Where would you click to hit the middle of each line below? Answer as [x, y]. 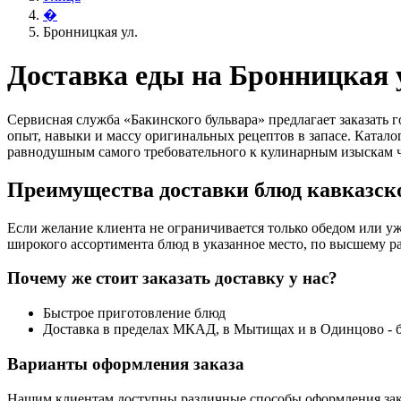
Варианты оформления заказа [126, 363]
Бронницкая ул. [90, 32]
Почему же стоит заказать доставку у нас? [172, 278]
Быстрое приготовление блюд [134, 313]
